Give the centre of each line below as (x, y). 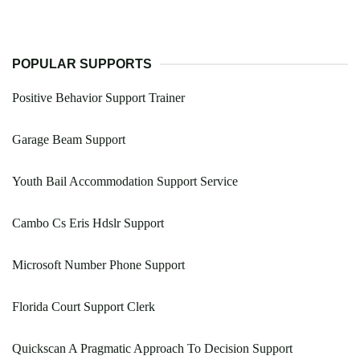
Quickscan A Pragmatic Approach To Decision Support (152, 349)
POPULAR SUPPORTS (82, 64)
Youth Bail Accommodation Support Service (125, 182)
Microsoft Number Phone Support (98, 265)
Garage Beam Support (69, 140)
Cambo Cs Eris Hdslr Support (88, 223)
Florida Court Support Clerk (84, 307)
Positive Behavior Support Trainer (98, 98)
